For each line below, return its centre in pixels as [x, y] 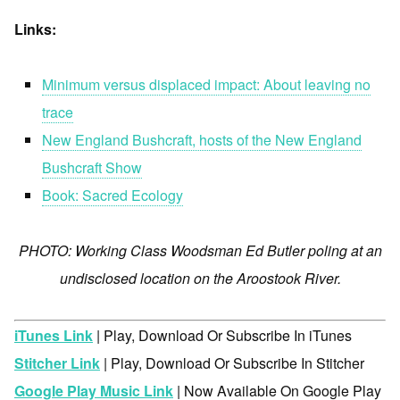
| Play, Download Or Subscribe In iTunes [222, 336]
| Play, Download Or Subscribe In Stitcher [232, 363]
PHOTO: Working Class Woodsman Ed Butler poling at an [200, 251]
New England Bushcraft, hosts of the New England [202, 140]
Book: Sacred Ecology [112, 196]
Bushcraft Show [92, 168]
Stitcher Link [57, 363]
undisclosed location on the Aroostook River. [200, 279]
